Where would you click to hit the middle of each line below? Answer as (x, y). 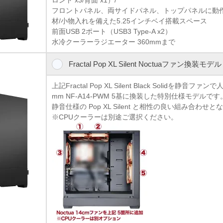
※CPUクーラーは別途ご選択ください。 (115, 117)
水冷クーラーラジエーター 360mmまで (114, 42)
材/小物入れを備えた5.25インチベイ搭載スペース (130, 21)
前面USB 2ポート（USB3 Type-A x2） (112, 31)
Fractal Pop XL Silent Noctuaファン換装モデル (145, 64)
